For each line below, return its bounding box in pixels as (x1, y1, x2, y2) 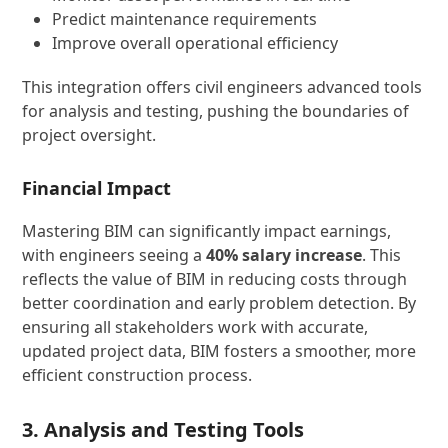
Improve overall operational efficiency (52, 32, 339, 54)
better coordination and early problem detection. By (22, 292, 417, 314)
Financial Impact (22, 176, 172, 200)
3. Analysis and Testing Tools (22, 416, 305, 443)
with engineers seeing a (22, 244, 207, 266)
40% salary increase (206, 244, 363, 266)
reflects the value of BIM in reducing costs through (22, 268, 408, 290)
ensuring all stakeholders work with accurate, (22, 316, 369, 338)
